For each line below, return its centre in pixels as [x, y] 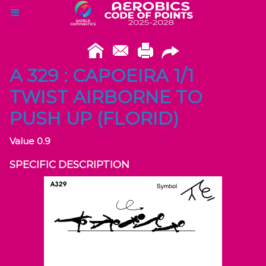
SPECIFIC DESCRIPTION [69, 164]
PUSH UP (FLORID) [94, 118]
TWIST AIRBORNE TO [106, 97]
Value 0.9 [30, 141]
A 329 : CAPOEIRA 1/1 [102, 76]
